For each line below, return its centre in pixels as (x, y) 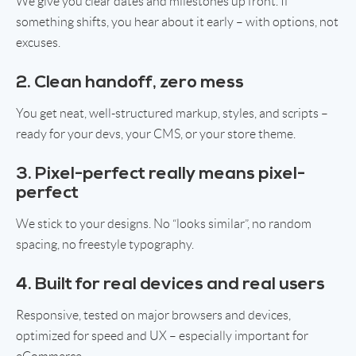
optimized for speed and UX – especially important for (162, 335)
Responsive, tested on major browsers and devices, (153, 315)
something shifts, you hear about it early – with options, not (177, 21)
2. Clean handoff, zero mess (130, 83)
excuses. (39, 42)
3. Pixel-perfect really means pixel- (161, 174)
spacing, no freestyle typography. (105, 244)
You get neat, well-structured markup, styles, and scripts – (172, 113)
